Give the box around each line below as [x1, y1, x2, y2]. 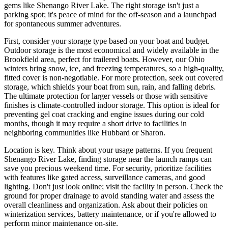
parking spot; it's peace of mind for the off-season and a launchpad [4, 10, 216, 19]
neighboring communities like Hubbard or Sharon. [4, 128, 165, 137]
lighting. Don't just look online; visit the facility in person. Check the [4, 182, 223, 191]
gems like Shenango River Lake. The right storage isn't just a [4, 1, 199, 10]
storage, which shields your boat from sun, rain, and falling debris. [4, 82, 216, 91]
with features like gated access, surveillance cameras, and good [4, 173, 205, 182]
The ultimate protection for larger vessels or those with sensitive [4, 92, 208, 100]
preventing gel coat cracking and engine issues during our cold [4, 110, 204, 119]
